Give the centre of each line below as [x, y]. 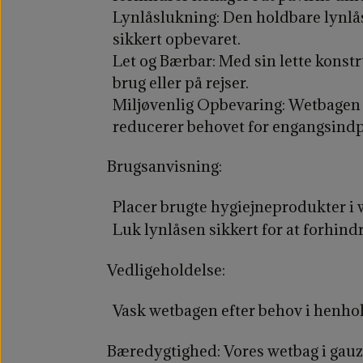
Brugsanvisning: [164, 167]
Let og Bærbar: [164, 60]
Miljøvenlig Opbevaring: [199, 104]
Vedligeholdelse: [166, 270]
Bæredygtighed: [164, 351]
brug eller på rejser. [180, 82]
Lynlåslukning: [166, 17]
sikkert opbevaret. [176, 38]
